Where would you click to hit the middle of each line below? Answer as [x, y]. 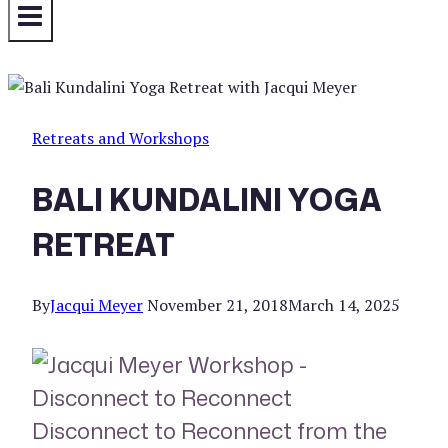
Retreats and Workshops [120, 138]
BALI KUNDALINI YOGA [207, 200]
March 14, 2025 [344, 304]
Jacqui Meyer [96, 304]
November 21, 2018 [217, 304]
